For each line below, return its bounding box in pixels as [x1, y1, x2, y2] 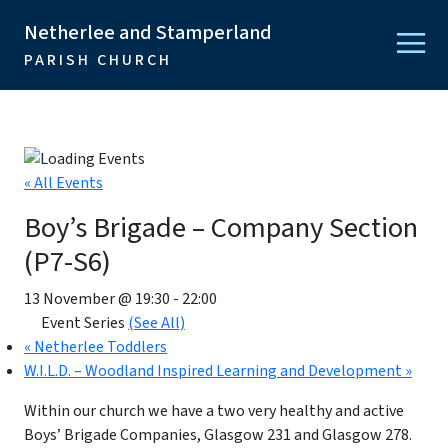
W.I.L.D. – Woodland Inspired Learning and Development [24, 360, 405, 383]
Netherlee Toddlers [31, 336, 167, 359]
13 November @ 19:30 [24, 288, 170, 311]
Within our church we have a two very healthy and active [24, 400, 404, 423]
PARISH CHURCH [24, 49, 172, 71]
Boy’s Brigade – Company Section [24, 208, 418, 249]
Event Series [41, 312, 128, 335]
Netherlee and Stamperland [24, 19, 272, 47]
